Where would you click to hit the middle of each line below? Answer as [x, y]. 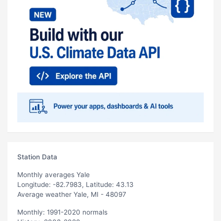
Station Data [37, 157]
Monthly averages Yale [54, 174]
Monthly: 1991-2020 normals [62, 212]
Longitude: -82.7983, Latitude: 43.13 [75, 184]
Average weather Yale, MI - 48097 [72, 194]
